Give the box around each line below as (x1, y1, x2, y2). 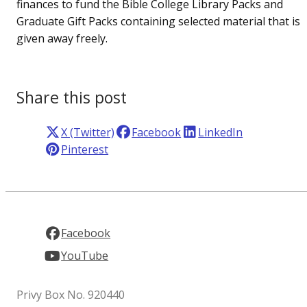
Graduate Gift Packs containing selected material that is (16, 13, 301, 29)
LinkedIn (198, 124, 243, 140)
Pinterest (61, 141, 109, 157)
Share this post (16, 86, 127, 108)
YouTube (61, 248, 109, 264)
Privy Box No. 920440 (16, 287, 125, 303)
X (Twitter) (61, 124, 115, 140)
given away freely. (16, 30, 108, 46)
